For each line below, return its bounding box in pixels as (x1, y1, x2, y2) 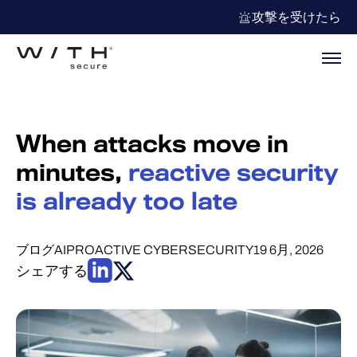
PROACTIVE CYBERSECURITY (66, 243, 253, 257)
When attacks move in (16, 131, 288, 158)
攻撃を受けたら (252, 10, 341, 24)
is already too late (16, 188, 237, 215)
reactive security (128, 159, 339, 186)
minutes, (16, 159, 128, 186)
